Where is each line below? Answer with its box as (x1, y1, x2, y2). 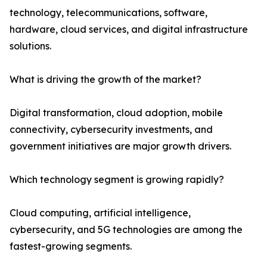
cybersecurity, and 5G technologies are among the (10, 223, 243, 236)
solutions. (10, 40, 51, 52)
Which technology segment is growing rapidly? (10, 173, 224, 186)
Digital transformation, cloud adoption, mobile (10, 107, 223, 119)
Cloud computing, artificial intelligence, (10, 207, 191, 219)
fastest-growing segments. (10, 240, 132, 253)
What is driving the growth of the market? (10, 73, 201, 86)
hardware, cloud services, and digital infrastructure (10, 23, 248, 36)
